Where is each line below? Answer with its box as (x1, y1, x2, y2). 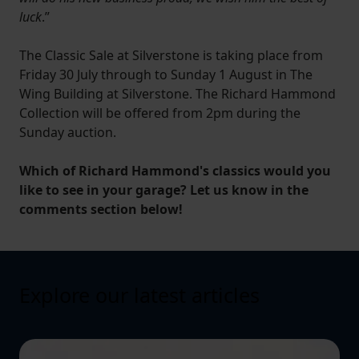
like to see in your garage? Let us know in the (19, 181, 309, 200)
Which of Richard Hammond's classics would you (19, 162, 331, 180)
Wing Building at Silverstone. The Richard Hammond (19, 85, 336, 103)
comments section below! (19, 200, 183, 219)
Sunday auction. (19, 123, 116, 142)
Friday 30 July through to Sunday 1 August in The (19, 66, 313, 84)
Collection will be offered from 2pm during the (19, 104, 301, 123)
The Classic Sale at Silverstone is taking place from (19, 46, 323, 65)
